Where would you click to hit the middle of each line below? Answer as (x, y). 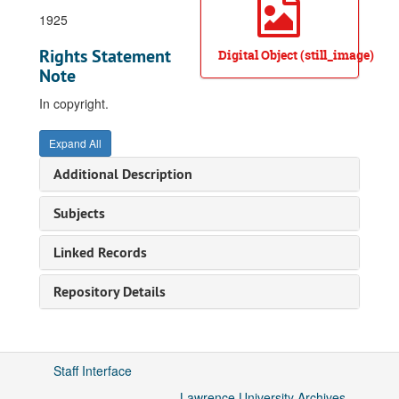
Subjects (79, 213)
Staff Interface (93, 370)
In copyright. (74, 103)
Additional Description (123, 174)
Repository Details (110, 292)
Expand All (75, 143)
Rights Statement (105, 56)
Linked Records (100, 252)
